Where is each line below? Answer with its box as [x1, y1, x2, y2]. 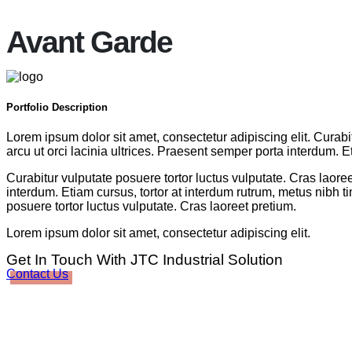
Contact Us [6, 267, 68, 281]
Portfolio [6, 101, 52, 114]
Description [52, 101, 108, 114]
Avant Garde [6, 25, 172, 60]
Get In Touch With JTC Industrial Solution [6, 251, 283, 269]
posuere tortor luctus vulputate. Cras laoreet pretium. [6, 200, 296, 214]
